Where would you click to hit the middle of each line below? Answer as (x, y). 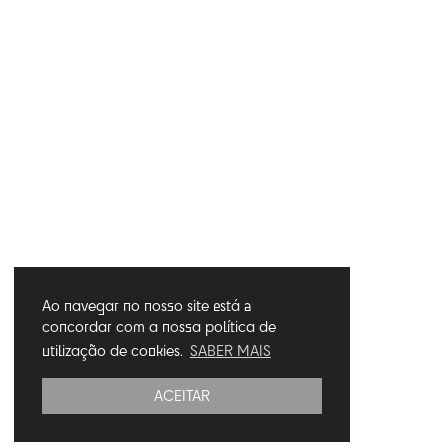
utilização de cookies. (114, 351)
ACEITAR (182, 396)
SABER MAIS (230, 351)
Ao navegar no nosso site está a (146, 306)
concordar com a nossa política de (159, 327)
